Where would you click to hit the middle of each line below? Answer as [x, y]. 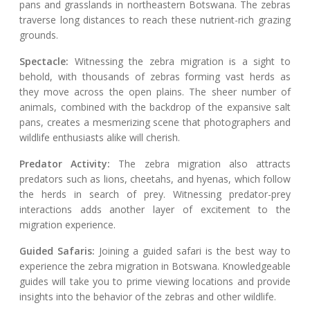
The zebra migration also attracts [201, 164]
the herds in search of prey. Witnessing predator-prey [155, 194]
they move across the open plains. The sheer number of [155, 92]
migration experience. [67, 225]
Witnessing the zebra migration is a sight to [180, 62]
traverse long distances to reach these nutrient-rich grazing [155, 20]
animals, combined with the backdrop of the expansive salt [155, 107]
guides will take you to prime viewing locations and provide [155, 282]
